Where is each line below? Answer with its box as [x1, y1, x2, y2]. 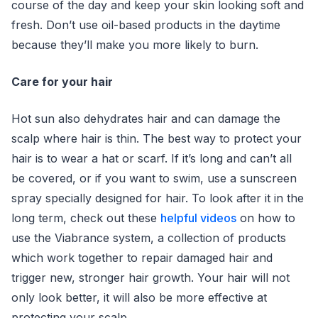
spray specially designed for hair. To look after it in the [11, 191, 304, 205]
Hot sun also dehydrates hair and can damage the [11, 111, 280, 126]
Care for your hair [11, 75, 113, 89]
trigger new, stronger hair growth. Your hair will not [11, 270, 290, 285]
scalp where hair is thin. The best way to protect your [11, 131, 302, 146]
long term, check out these [11, 211, 160, 225]
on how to [236, 211, 295, 225]
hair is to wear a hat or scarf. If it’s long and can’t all [11, 151, 292, 165]
